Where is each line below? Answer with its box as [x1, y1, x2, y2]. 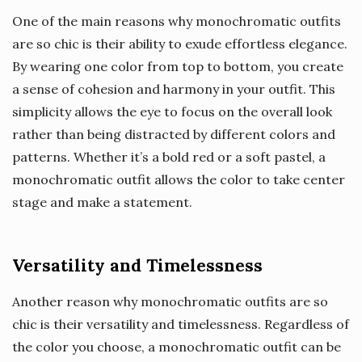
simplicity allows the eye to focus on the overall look [12, 103, 332, 120]
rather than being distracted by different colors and [12, 125, 335, 142]
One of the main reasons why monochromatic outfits [12, 12, 341, 29]
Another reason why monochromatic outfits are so [12, 293, 328, 309]
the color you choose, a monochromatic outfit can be [12, 338, 341, 355]
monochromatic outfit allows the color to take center [12, 170, 345, 187]
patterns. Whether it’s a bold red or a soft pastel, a [12, 148, 326, 165]
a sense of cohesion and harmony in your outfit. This [12, 80, 335, 97]
